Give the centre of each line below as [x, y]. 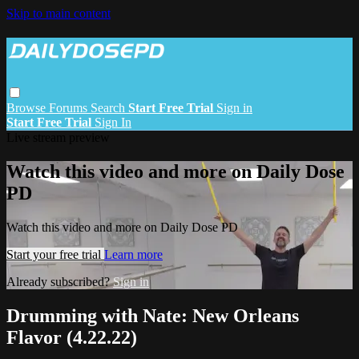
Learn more [133, 254]
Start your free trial [55, 254]
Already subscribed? [60, 281]
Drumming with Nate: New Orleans [153, 315]
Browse [28, 107]
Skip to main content [58, 13]
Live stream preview [58, 137]
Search [109, 107]
